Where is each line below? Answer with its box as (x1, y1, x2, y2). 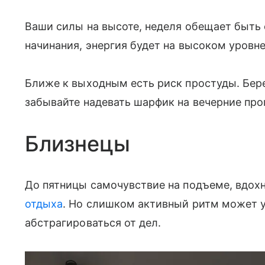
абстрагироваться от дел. (25, 216, 161, 229)
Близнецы (25, 130, 130, 157)
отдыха (25, 197, 63, 210)
